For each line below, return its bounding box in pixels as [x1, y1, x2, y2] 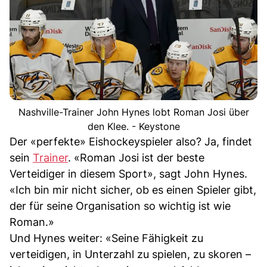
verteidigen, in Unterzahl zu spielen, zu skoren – [10, 247, 251, 260]
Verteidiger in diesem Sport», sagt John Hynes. [10, 167, 247, 180]
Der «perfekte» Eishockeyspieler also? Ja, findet [10, 135, 252, 148]
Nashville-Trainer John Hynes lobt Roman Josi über [18, 105, 249, 118]
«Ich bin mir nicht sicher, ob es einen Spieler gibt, [10, 183, 256, 196]
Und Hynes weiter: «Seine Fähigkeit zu [10, 231, 203, 244]
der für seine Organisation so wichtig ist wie [10, 199, 231, 212]
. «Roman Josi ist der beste [68, 151, 204, 164]
